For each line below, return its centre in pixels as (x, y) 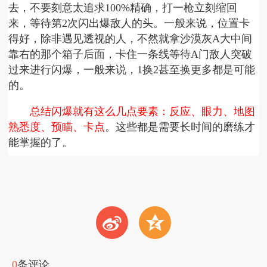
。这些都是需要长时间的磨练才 (180, 127)
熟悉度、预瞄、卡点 (57, 127)
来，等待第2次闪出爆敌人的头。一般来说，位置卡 (129, 24)
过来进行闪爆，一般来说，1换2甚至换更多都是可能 (132, 70)
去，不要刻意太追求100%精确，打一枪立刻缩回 (123, 8)
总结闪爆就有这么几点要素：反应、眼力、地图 (143, 112)
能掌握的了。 (41, 143)
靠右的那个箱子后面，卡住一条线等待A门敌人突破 (131, 55)
